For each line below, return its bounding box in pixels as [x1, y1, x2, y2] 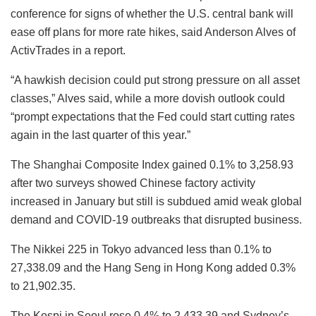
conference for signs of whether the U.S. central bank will [11, 7, 293, 20]
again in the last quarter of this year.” [11, 128, 190, 141]
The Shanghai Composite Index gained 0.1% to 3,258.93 [11, 158, 293, 171]
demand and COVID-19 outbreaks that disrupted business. [11, 213, 302, 226]
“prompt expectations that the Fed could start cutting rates [11, 110, 295, 123]
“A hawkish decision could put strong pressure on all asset [11, 73, 300, 86]
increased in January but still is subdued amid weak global [11, 195, 302, 207]
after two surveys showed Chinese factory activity [11, 176, 255, 189]
